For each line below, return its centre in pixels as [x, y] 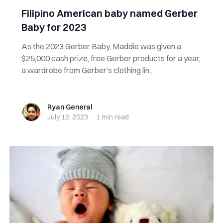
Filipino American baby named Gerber [109, 13]
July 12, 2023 [67, 117]
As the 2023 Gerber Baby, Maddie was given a [101, 46]
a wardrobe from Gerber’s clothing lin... [87, 70]
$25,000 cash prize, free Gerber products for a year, [111, 58]
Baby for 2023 [54, 27]
